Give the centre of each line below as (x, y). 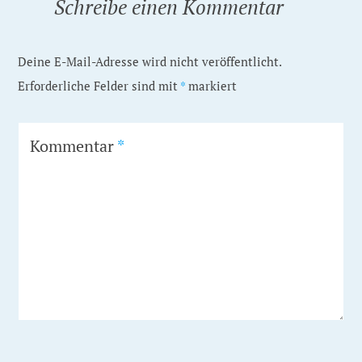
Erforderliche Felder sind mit (99, 86)
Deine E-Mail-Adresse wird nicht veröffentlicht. (150, 61)
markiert (211, 86)
